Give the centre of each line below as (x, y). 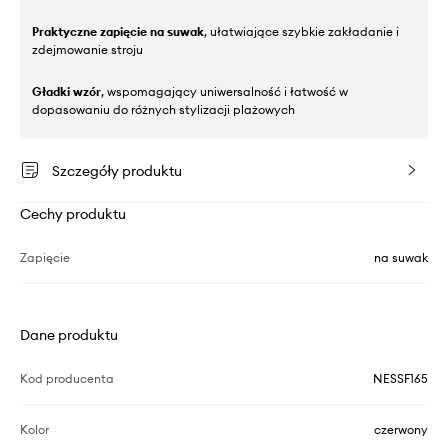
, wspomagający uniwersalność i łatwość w (224, 91)
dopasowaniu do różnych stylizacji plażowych (163, 109)
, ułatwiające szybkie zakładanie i (301, 31)
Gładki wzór (66, 91)
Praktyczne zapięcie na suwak (118, 31)
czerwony (401, 429)
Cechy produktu (73, 214)
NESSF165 (400, 378)
